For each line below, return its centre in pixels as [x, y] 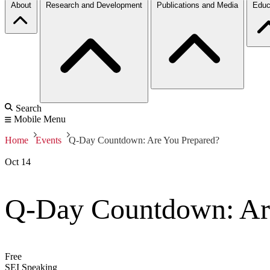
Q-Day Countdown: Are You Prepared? [144, 140]
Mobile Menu [40, 119]
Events [49, 140]
